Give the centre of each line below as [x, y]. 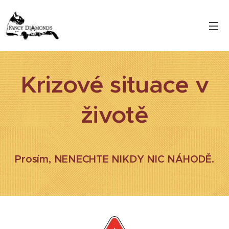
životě [114, 114]
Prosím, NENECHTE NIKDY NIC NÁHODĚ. [114, 159]
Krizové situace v [114, 84]
